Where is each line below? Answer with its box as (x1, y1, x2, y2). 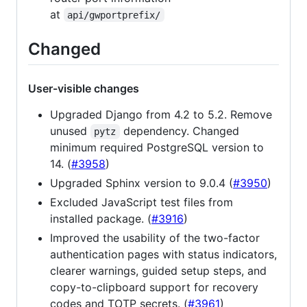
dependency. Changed (119, 123, 243, 138)
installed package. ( (50, 211, 151, 225)
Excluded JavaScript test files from (50, 195, 233, 209)
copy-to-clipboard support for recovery (50, 280, 258, 294)
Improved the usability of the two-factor (50, 230, 260, 245)
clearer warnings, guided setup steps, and (50, 263, 267, 278)
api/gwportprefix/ (67, 9, 161, 21)
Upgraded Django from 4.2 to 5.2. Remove (50, 107, 272, 121)
